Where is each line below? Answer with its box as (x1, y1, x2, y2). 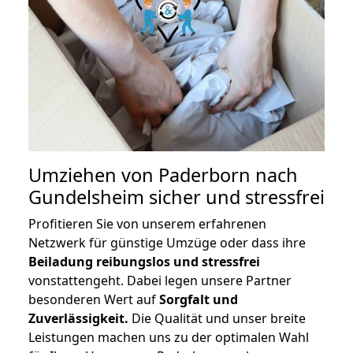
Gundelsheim (28, 184, 144, 210)
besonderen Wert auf (28, 291, 159, 309)
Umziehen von (28, 162, 158, 188)
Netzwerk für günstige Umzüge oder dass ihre (28, 234, 306, 252)
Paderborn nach (158, 162, 298, 188)
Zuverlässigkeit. (28, 310, 128, 328)
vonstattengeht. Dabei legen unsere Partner (28, 272, 292, 290)
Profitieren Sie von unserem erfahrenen (28, 215, 266, 233)
